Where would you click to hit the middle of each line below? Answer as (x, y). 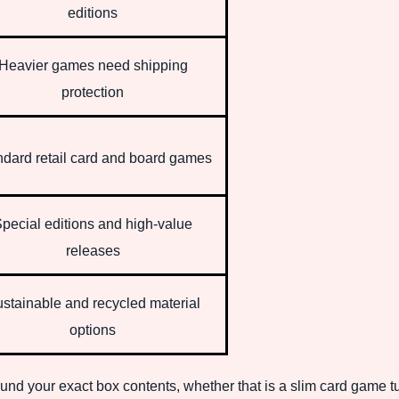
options (93, 330)
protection (93, 92)
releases (93, 250)
